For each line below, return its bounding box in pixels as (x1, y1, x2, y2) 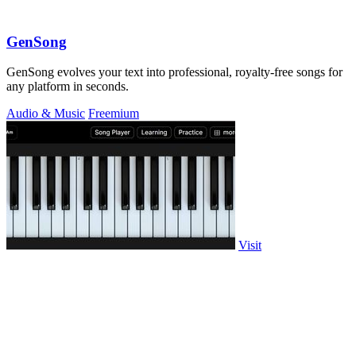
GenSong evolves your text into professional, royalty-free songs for (6, 65, 342, 79)
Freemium (88, 106, 139, 121)
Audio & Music (6, 106, 85, 121)
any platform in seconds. (6, 79, 129, 94)
